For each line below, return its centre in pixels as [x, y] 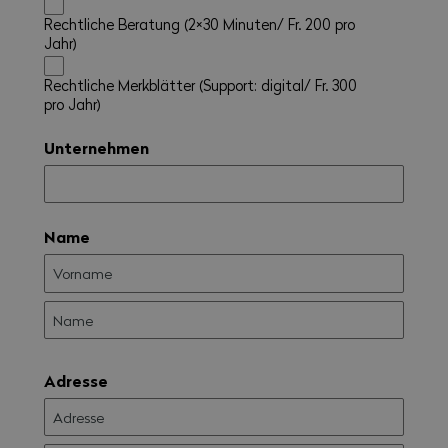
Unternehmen [96, 147]
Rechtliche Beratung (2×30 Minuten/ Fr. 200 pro [199, 23]
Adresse [75, 380]
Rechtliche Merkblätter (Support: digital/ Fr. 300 [200, 84]
